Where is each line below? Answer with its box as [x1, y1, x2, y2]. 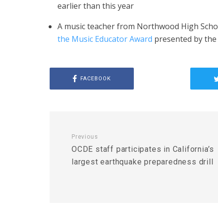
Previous [72, 133, 98, 140]
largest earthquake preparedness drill [72, 157, 214, 166]
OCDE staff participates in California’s [72, 145, 215, 154]
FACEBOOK [80, 75, 111, 82]
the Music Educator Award [57, 34, 152, 44]
